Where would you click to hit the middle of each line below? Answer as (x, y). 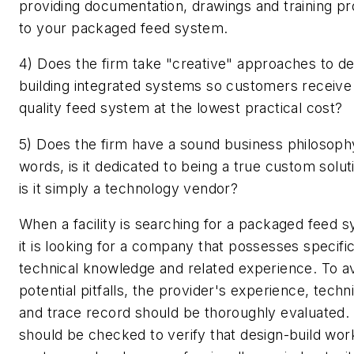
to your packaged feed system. (124, 28)
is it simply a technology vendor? (129, 188)
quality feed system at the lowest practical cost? (181, 108)
